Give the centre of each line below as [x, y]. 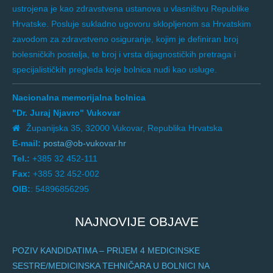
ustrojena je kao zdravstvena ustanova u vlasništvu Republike [131, 8]
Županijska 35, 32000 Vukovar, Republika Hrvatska [124, 128]
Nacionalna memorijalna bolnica [79, 97]
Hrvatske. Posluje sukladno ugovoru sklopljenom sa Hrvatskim [132, 23]
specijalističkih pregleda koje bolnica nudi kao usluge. [115, 69]
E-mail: [27, 143]
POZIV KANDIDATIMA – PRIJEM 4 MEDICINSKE [106, 250]
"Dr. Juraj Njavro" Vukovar [66, 112]
